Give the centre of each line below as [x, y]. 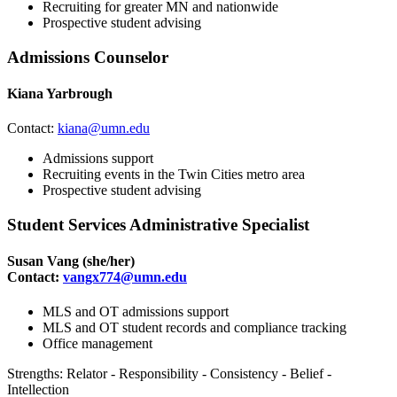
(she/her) [107, 261]
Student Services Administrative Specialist [158, 224]
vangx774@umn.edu [125, 277]
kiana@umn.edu [104, 128]
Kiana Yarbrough [60, 93]
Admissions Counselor [88, 57]
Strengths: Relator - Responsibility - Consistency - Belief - [169, 374]
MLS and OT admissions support [136, 312]
